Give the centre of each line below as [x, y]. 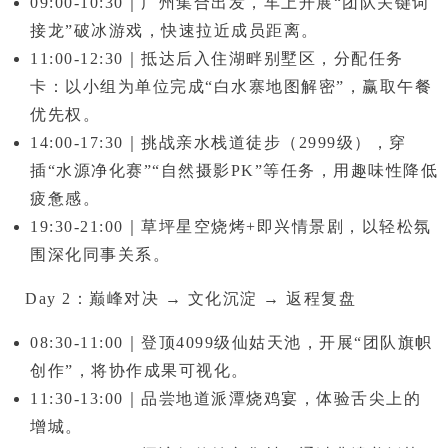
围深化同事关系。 [100, 254]
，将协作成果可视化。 [161, 370]
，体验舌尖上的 [359, 398]
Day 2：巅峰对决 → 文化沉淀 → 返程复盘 [190, 298]
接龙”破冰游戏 [87, 30]
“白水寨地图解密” [275, 86]
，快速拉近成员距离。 [231, 30]
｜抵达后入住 [176, 58]
